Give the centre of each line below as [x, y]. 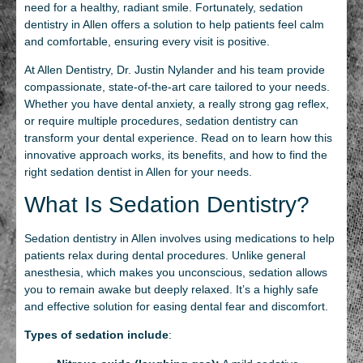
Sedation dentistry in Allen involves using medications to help [179, 238]
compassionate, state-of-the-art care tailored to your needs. [177, 87]
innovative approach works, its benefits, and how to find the [176, 155]
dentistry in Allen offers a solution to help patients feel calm [174, 24]
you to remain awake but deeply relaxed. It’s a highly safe [171, 289]
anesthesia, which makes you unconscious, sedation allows [176, 272]
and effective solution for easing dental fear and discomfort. [176, 306]
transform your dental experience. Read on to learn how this [178, 138]
